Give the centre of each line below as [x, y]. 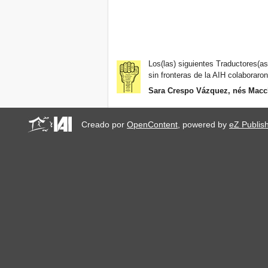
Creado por [104, 125]
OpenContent [153, 125]
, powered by [204, 125]
